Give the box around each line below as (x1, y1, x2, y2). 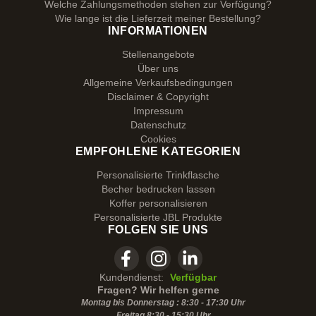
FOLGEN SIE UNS (107, 224, 209, 236)
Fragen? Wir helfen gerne (97, 284, 219, 296)
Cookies (140, 133, 176, 145)
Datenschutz (130, 119, 186, 130)
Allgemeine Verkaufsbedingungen (83, 77, 233, 88)
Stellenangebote (121, 49, 195, 60)
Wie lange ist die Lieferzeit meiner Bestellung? (55, 13, 261, 24)
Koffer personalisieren (109, 197, 207, 209)
